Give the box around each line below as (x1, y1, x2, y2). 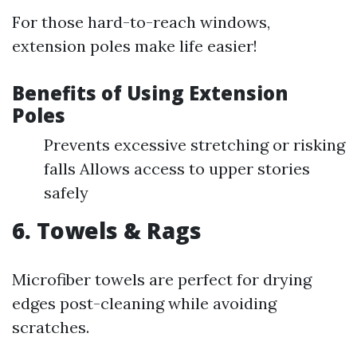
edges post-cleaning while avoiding (12, 293, 277, 313)
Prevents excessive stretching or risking (44, 135, 345, 155)
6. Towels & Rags (12, 215, 202, 245)
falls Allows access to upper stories (44, 159, 310, 178)
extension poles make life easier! (12, 36, 257, 56)
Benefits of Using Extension (12, 80, 288, 106)
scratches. (12, 317, 89, 337)
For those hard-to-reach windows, (12, 12, 270, 32)
